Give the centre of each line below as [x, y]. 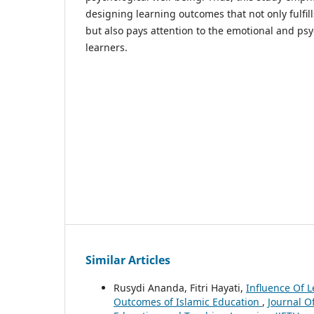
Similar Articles [128, 260]
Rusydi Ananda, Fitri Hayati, [180, 288]
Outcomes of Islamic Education [188, 302]
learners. [107, 47]
